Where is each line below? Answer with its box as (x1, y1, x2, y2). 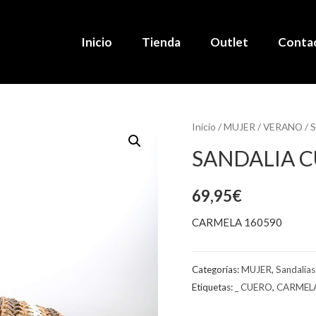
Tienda (141, 34, 181, 49)
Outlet (209, 34, 248, 49)
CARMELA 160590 (192, 216, 282, 229)
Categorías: (192, 264, 241, 276)
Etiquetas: (192, 281, 235, 293)
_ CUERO (235, 281, 272, 293)
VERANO (263, 121, 303, 133)
